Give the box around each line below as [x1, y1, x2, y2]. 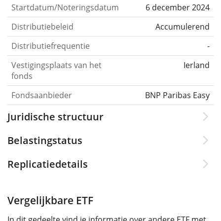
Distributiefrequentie [11, 40, 90, 52]
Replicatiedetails [7, 157, 88, 171]
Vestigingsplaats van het [11, 60, 102, 71]
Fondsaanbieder [11, 90, 72, 101]
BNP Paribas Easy [145, 90, 210, 101]
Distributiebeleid [11, 21, 74, 33]
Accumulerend [155, 21, 210, 33]
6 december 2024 [146, 2, 210, 13]
